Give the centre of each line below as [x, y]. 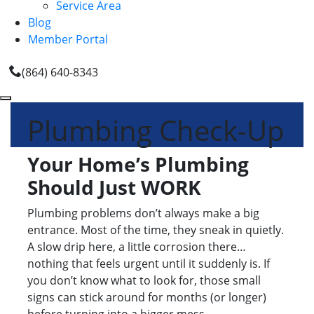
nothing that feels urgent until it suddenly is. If [149, 264]
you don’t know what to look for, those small [144, 281]
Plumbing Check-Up [156, 130]
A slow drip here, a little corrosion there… [137, 247]
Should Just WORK [114, 187]
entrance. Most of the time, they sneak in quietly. [156, 230]
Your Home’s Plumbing [138, 164]
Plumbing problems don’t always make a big [143, 213]
